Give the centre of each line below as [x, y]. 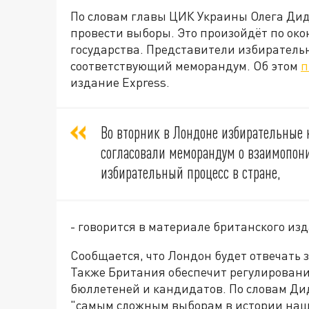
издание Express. [120, 82]
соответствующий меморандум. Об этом [186, 66]
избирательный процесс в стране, [192, 173]
